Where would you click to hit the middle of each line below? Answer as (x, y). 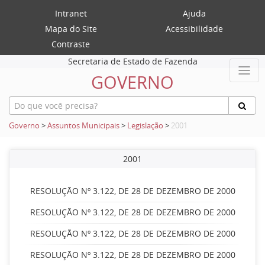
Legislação (145, 126)
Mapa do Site (71, 28)
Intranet (71, 13)
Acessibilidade (194, 28)
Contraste (71, 44)
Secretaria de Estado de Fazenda (132, 61)
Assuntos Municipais (83, 126)
